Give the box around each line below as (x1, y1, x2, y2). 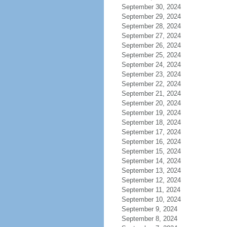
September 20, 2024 (121, 99, 181, 107)
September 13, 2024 (121, 167, 181, 174)
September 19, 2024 (121, 109, 181, 117)
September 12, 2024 (121, 176, 181, 184)
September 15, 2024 (121, 147, 181, 155)
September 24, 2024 (121, 61, 181, 68)
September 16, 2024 (121, 138, 181, 145)
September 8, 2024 (121, 215, 177, 222)
